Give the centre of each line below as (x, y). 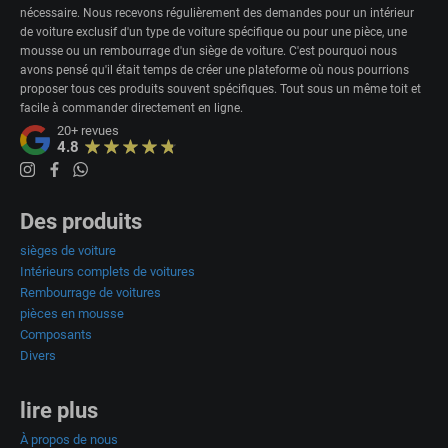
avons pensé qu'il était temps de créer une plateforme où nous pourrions (214, 70)
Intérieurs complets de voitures (107, 271)
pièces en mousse (72, 313)
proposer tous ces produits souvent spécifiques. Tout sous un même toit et (220, 89)
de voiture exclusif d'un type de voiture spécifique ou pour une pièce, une (213, 32)
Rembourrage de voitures (90, 292)
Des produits (81, 221)
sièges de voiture (68, 250)
